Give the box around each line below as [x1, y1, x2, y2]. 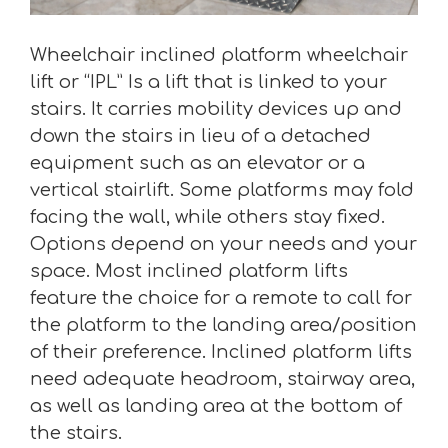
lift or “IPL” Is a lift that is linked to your [30, 72, 387, 93]
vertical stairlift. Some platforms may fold [30, 180, 414, 201]
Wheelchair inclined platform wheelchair [30, 45, 408, 66]
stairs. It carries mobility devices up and [30, 99, 402, 120]
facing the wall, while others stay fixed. [30, 207, 385, 228]
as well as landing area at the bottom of [30, 396, 402, 417]
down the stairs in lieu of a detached [30, 126, 371, 147]
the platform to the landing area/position [30, 315, 417, 336]
